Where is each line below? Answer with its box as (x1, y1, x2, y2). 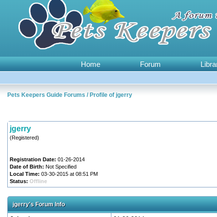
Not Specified (44, 164, 77, 170)
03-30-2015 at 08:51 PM (40, 171, 98, 177)
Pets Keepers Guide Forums (7, 92, 85, 98)
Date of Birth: (10, 164, 44, 170)
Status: (10, 178, 28, 184)
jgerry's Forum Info (13, 201, 65, 208)
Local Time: (10, 171, 40, 177)
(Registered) (10, 135, 39, 140)
